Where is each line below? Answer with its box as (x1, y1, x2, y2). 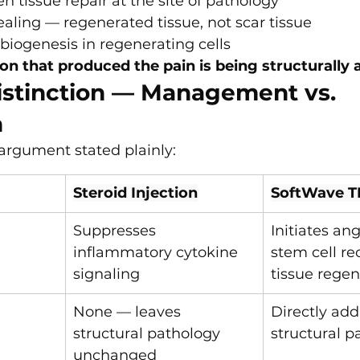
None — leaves (73, 303, 185, 321)
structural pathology (73, 325, 224, 343)
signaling (73, 265, 140, 284)
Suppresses (73, 222, 160, 240)
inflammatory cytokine (73, 243, 242, 262)
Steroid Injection (73, 184, 198, 202)
